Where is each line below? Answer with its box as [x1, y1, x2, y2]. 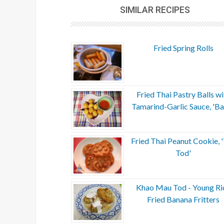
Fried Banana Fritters [147, 194, 220, 204]
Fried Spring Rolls [153, 42, 213, 52]
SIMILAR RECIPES [119, 4, 190, 15]
